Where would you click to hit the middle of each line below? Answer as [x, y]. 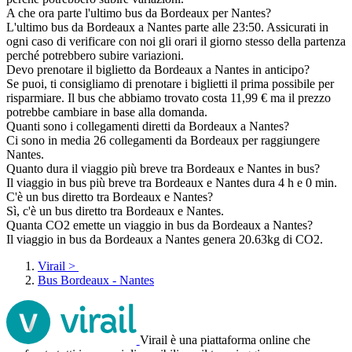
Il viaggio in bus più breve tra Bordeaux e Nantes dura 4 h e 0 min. [172, 183]
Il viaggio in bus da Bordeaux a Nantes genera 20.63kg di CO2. [165, 240]
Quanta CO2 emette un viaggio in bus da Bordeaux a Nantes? [159, 225]
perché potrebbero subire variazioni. [95, 56]
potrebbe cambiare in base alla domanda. [107, 112]
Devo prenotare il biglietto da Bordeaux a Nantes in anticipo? [158, 70]
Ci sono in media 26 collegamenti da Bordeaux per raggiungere [163, 141]
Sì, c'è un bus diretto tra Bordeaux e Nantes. [115, 211]
